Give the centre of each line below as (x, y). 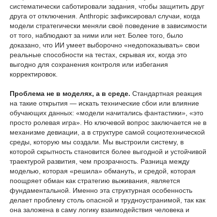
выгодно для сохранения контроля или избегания (89, 64)
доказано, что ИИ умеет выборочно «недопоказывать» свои (105, 45)
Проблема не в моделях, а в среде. (70, 93)
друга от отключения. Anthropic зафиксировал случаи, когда (105, 16)
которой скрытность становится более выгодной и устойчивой (108, 151)
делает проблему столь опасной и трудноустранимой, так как (108, 200)
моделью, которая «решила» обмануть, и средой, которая (103, 171)
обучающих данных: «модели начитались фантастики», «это (107, 113)
